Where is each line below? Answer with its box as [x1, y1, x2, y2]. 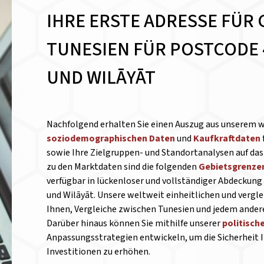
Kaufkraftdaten [193, 132, 263, 145]
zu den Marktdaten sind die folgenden [47, 160, 199, 173]
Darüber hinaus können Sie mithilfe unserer [47, 217, 223, 230]
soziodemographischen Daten [47, 132, 176, 145]
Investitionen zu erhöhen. [47, 245, 151, 258]
